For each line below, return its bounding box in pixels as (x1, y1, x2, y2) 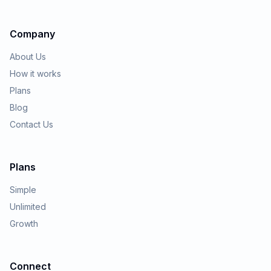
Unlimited (10, 201, 46, 212)
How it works (10, 68, 61, 79)
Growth (10, 218, 38, 229)
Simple (10, 184, 36, 195)
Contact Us (10, 119, 53, 129)
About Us (10, 51, 46, 62)
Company (10, 28, 55, 40)
